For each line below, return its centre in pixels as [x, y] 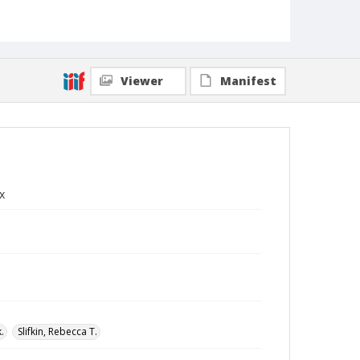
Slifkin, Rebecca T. [57, 331]
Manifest [248, 81]
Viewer [142, 81]
